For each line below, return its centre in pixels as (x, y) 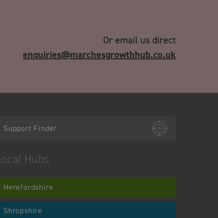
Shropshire (23, 211)
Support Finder (30, 128)
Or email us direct (139, 40)
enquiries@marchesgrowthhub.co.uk (99, 55)
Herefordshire (28, 187)
